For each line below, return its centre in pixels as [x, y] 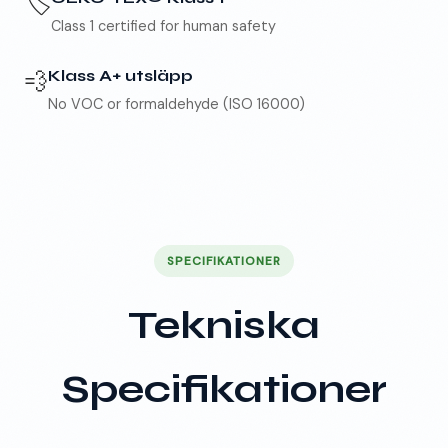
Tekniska [224, 325]
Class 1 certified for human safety [163, 26]
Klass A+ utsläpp [120, 76]
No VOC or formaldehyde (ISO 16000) [176, 104]
